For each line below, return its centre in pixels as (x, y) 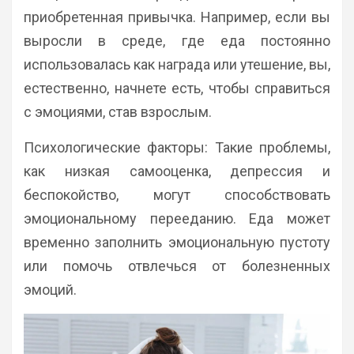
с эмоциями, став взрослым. (118, 111)
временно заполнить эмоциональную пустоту (177, 242)
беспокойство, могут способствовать (177, 194)
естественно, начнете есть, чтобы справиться (177, 88)
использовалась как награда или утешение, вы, (177, 64)
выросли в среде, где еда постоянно (177, 40)
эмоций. (50, 289)
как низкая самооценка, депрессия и (177, 171)
